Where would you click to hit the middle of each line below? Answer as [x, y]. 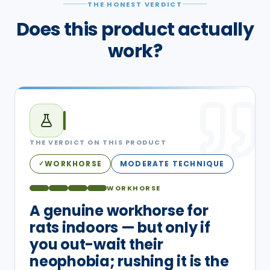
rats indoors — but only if [120, 227]
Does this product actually [135, 29]
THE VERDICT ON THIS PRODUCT [98, 142]
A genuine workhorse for [119, 210]
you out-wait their [96, 244]
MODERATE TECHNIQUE [172, 163]
